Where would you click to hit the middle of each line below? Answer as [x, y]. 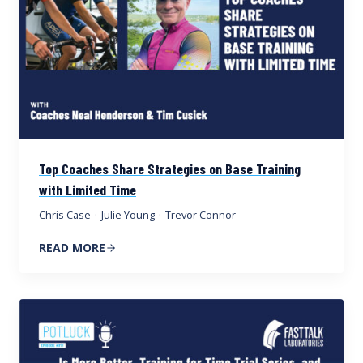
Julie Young [128, 215]
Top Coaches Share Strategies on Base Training [170, 169]
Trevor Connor [201, 215]
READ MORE [72, 248]
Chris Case [65, 215]
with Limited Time [88, 190]
